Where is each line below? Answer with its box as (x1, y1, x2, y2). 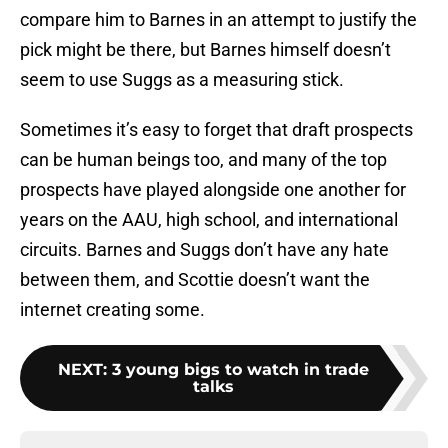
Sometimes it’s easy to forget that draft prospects (20, 119, 413, 141)
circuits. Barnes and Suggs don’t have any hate (20, 239, 389, 261)
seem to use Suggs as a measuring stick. (20, 69, 344, 91)
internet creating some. (20, 299, 205, 321)
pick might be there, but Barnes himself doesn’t (20, 39, 391, 61)
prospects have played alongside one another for (20, 179, 406, 201)
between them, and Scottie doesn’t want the (20, 269, 370, 291)
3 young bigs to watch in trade (111, 360, 369, 380)
